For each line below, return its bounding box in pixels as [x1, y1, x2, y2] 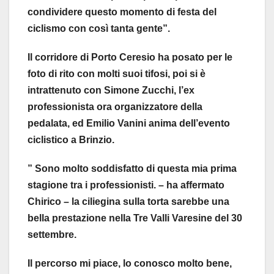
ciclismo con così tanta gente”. [28, 23, 170, 34]
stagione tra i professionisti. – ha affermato [28, 180, 224, 191]
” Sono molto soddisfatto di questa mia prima [28, 163, 237, 174]
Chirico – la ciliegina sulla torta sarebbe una [28, 196, 229, 207]
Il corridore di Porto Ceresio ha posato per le [28, 52, 232, 63]
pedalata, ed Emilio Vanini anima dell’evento [28, 118, 230, 129]
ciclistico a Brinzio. [28, 135, 114, 146]
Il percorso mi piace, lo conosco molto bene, [28, 258, 232, 269]
